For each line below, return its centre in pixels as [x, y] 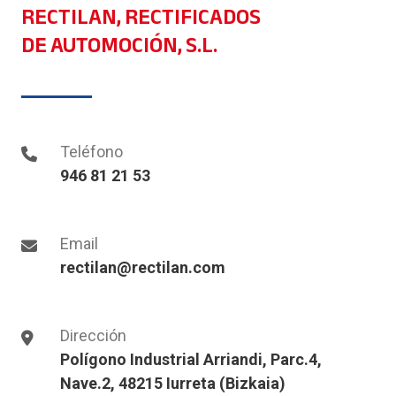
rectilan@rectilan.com [143, 268]
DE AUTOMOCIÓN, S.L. [119, 46]
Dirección [94, 336]
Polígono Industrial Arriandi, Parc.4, [191, 360]
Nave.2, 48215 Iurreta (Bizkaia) [173, 384]
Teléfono [92, 152]
